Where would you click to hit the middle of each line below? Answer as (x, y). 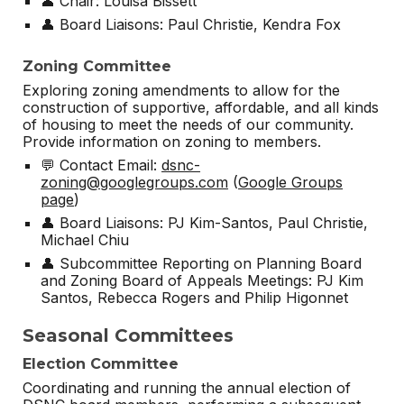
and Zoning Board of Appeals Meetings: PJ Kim (202, 281)
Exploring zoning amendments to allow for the (182, 91)
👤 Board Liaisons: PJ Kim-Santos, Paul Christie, (205, 223)
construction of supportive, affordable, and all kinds (201, 108)
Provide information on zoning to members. (172, 142)
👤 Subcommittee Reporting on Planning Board (202, 264)
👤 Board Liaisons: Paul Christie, (152, 24)
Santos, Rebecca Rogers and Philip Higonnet (195, 298)
